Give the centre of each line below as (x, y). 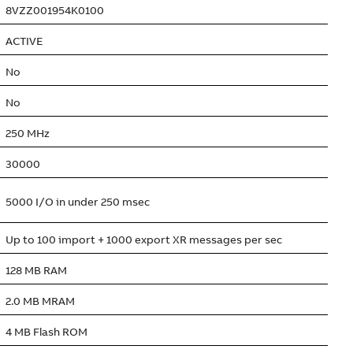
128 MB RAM (36, 270)
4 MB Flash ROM (46, 332)
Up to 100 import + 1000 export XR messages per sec (144, 240)
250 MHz (28, 133)
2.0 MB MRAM (40, 301)
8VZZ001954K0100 (55, 10)
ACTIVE (24, 41)
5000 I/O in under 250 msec (78, 202)
